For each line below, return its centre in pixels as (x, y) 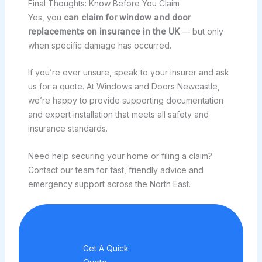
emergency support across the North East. (109, 184)
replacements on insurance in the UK (104, 31)
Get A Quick (106, 249)
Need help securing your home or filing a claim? (120, 156)
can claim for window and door (127, 17)
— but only (201, 31)
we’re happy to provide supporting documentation (125, 101)
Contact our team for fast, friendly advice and (116, 170)
